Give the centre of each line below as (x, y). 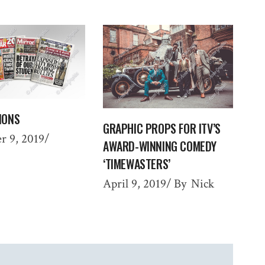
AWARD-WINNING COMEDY (160, 146)
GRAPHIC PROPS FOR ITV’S (162, 128)
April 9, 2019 (135, 183)
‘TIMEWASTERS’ (137, 164)
